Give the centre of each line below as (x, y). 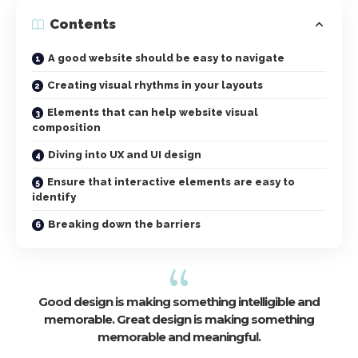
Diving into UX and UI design (125, 154)
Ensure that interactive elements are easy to (171, 181)
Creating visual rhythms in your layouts (155, 85)
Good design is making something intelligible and (179, 301)
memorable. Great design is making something (179, 319)
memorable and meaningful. (179, 336)
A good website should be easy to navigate (166, 58)
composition (66, 127)
